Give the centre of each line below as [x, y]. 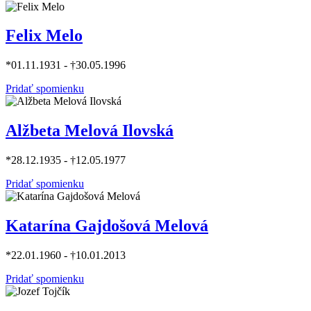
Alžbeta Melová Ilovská [90, 131]
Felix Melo [44, 36]
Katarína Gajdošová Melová [107, 226]
